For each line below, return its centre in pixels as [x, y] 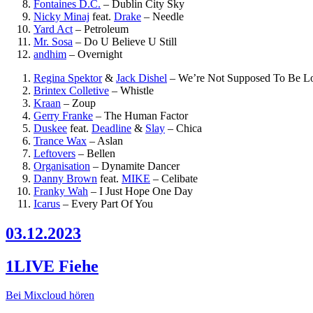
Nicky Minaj [61, 16]
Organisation [62, 166]
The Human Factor [146, 115]
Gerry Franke [63, 115]
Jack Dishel [141, 78]
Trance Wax [60, 140]
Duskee [50, 128]
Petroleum [106, 29]
